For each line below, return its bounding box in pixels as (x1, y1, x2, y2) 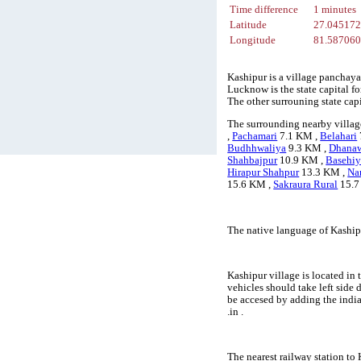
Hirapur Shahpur (227, 167, 300, 179)
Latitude (230, 19, 268, 31)
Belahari (320, 131, 358, 143)
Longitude (230, 35, 276, 47)
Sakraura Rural (273, 179, 338, 191)
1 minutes (313, 4, 357, 16)
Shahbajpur (227, 155, 278, 167)
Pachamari (232, 131, 278, 143)
